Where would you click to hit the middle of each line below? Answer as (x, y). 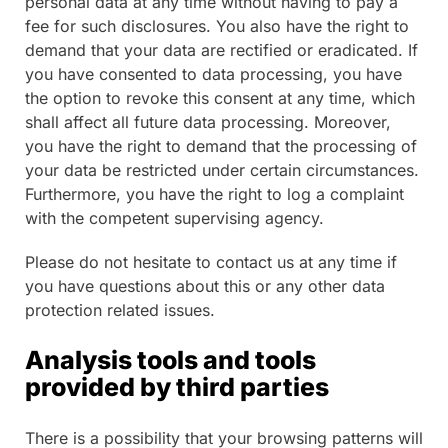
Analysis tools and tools (170, 360)
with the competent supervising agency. (174, 218)
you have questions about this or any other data (205, 286)
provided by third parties (177, 387)
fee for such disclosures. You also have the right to (217, 26)
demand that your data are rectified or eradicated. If (221, 50)
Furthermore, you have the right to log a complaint (214, 194)
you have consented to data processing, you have (213, 74)
